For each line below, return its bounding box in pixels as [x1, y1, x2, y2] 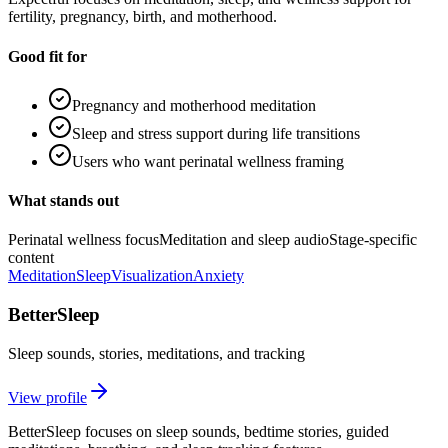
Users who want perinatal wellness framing [72, 152, 344, 170]
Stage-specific [329, 231, 417, 249]
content [8, 249, 54, 267]
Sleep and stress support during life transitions [72, 124, 360, 142]
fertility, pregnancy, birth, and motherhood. [8, 8, 277, 26]
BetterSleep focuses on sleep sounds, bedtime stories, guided [8, 422, 389, 440]
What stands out [8, 192, 119, 210]
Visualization [111, 267, 193, 285]
